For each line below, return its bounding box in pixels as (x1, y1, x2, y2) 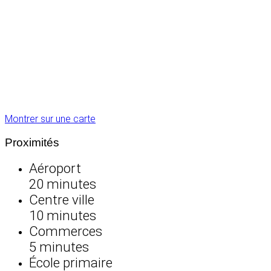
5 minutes (29, 239, 89, 255)
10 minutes (29, 207, 96, 224)
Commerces (29, 223, 102, 240)
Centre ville (29, 192, 94, 208)
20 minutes (29, 176, 96, 192)
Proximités (5, 135, 59, 149)
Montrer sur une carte (5, 113, 96, 125)
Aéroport (29, 160, 81, 177)
